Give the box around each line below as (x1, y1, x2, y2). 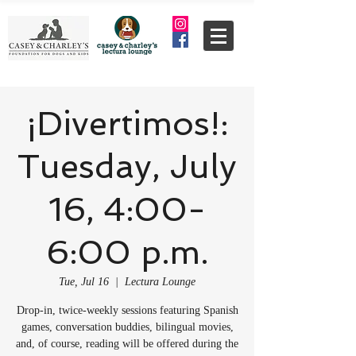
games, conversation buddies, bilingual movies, (21, 321, 234, 333)
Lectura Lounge (125, 276, 195, 288)
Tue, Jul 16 (59, 276, 109, 288)
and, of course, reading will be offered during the (16, 338, 238, 350)
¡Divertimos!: (26, 104, 228, 143)
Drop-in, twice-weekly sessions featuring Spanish (16, 304, 238, 316)
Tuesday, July (17, 147, 237, 186)
